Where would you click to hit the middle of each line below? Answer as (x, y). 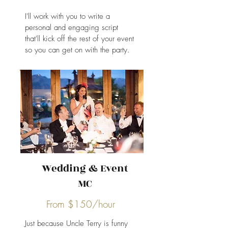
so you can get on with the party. (77, 50)
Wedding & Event (85, 168)
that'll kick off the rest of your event (79, 39)
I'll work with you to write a (67, 16)
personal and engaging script (72, 27)
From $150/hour (81, 204)
